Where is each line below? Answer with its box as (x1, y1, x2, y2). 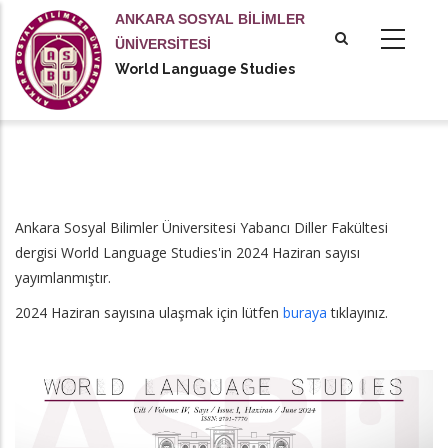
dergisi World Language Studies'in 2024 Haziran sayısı (15, 243, 360, 262)
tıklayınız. (327, 303, 388, 322)
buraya (283, 303, 327, 322)
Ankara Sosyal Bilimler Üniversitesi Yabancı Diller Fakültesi (15, 218, 388, 237)
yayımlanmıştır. (15, 268, 111, 287)
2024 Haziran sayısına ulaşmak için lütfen (15, 303, 283, 322)
